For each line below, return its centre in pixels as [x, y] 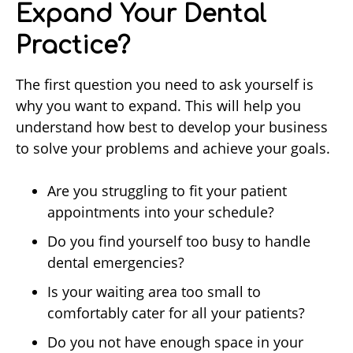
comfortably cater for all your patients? [176, 313]
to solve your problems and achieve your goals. [175, 149]
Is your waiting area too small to [154, 292]
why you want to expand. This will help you [158, 106]
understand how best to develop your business [172, 127]
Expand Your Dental [141, 15]
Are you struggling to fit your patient [167, 191]
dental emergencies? [116, 263]
